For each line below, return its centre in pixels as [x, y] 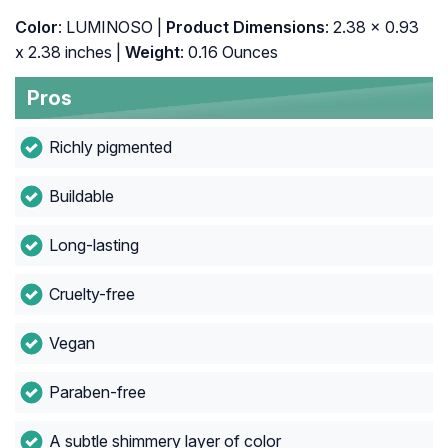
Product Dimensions [243, 27]
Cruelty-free [91, 294]
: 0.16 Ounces [229, 52]
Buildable [81, 196]
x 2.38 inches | [68, 52]
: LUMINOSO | [110, 27]
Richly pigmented [110, 147]
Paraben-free [97, 392]
